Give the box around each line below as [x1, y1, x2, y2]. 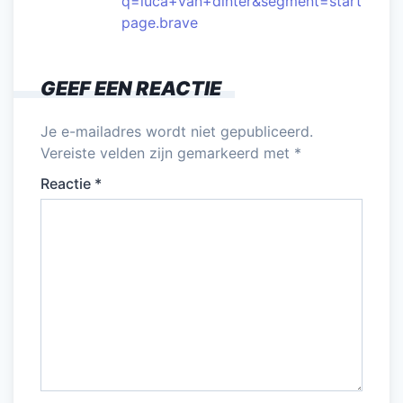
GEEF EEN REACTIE [40, 76, 221, 100]
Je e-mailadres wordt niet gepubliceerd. [40, 121, 313, 140]
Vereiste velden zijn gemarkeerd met [40, 143, 294, 162]
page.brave [121, 13, 198, 31]
